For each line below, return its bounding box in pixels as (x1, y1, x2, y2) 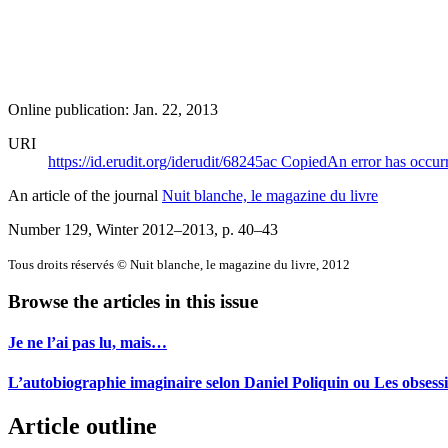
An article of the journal (8, 186, 162, 204)
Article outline (8, 413, 157, 440)
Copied (281, 152, 327, 170)
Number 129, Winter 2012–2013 (8, 220, 214, 238)
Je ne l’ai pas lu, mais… (8, 334, 167, 352)
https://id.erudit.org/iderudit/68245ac (48, 152, 281, 170)
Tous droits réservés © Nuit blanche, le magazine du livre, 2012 (8, 256, 350, 272)
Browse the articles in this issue (8, 291, 258, 313)
